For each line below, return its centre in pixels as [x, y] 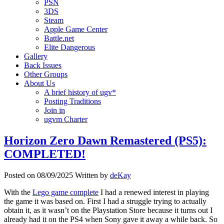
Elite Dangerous [69, 47]
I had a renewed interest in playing [154, 192]
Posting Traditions [72, 101]
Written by [91, 175]
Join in [54, 110]
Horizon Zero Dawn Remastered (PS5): [105, 140]
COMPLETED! [45, 154]
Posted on [20, 175]
